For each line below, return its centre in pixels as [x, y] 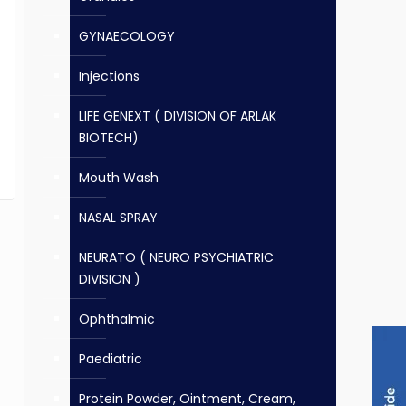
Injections [109, 76]
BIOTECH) [109, 138]
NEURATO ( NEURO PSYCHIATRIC [176, 257]
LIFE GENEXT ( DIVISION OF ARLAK [178, 116]
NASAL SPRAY [118, 217]
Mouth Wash [119, 178]
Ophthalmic [117, 319]
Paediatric [111, 359]
